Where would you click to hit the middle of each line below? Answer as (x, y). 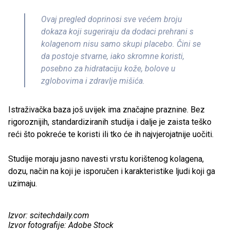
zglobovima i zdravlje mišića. (93, 81)
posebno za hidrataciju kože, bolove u (108, 69)
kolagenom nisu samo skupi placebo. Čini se (121, 44)
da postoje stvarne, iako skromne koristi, (113, 56)
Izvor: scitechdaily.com (49, 216)
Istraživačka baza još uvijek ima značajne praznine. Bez (107, 110)
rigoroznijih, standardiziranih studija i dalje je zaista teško (110, 122)
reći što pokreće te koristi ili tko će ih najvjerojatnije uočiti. (111, 135)
